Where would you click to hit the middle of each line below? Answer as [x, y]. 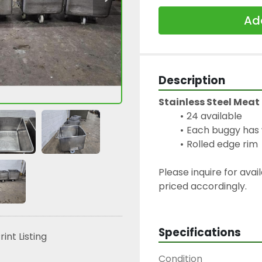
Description [192, 80]
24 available [214, 116]
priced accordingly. [203, 186]
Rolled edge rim [222, 144]
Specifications [200, 232]
